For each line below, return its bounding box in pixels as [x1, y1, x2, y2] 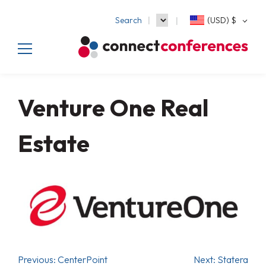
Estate [18, 128, 90, 159]
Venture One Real [18, 93, 208, 123]
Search [115, 14, 142, 26]
